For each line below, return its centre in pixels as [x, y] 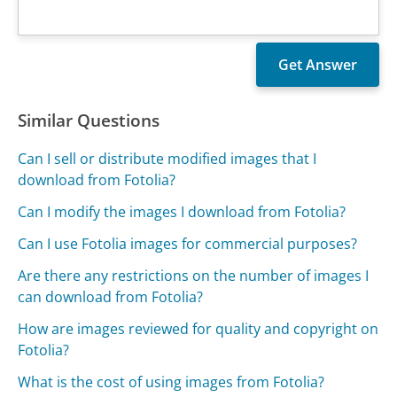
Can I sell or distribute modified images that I [167, 159]
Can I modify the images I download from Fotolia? [182, 212]
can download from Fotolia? [111, 297]
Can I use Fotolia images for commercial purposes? [188, 244]
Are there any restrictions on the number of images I [194, 276]
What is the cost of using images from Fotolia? [171, 382]
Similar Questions [89, 121]
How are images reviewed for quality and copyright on [198, 329]
